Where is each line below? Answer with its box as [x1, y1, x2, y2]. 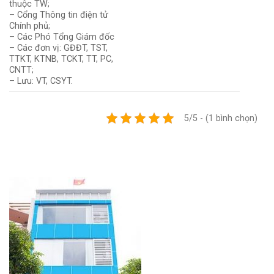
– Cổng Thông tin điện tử [9, 9, 108, 20]
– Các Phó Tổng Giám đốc [9, 31, 114, 42]
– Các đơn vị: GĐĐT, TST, [9, 42, 108, 53]
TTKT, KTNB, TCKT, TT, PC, [9, 53, 113, 64]
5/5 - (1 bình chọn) [184, 113, 257, 124]
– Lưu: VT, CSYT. [9, 75, 73, 86]
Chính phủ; [9, 20, 50, 31]
